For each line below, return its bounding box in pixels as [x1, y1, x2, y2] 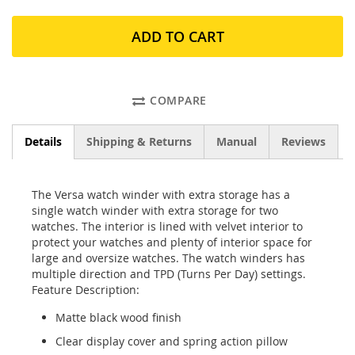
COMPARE [150, 93, 207, 109]
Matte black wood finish [55, 310, 181, 326]
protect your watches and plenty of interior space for [32, 235, 312, 250]
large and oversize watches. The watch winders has [32, 250, 305, 266]
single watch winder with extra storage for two [32, 203, 278, 219]
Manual [216, 134, 257, 150]
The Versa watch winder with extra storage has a [32, 187, 290, 203]
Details [25, 134, 62, 150]
